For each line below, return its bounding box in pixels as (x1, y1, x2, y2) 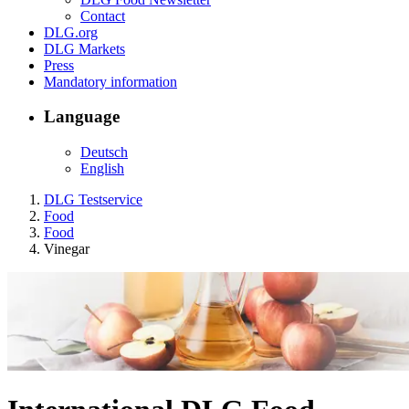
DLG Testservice (44, 192, 142, 208)
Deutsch (80, 144, 128, 161)
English (80, 161, 124, 177)
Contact (80, 7, 125, 24)
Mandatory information (44, 73, 177, 89)
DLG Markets (44, 40, 125, 57)
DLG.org (44, 24, 98, 40)
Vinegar (44, 241, 89, 257)
